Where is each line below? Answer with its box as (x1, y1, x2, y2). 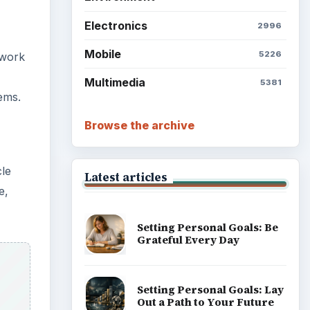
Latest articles (84, 169, 167, 185)
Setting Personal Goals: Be (136, 220, 278, 235)
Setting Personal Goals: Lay (136, 282, 284, 297)
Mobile (84, 46, 121, 61)
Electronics (84, 18, 147, 33)
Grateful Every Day (136, 232, 239, 248)
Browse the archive (84, 118, 194, 132)
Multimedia (84, 75, 145, 90)
